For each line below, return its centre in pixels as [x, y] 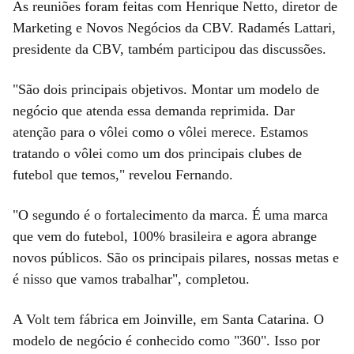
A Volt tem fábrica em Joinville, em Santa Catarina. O [168, 320]
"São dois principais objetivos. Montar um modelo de [166, 90]
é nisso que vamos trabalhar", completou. [131, 279]
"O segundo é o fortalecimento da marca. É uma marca [170, 215]
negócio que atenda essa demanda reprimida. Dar [154, 111]
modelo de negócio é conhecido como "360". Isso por [166, 341]
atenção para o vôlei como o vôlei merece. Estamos [160, 132]
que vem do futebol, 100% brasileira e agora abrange [165, 237]
